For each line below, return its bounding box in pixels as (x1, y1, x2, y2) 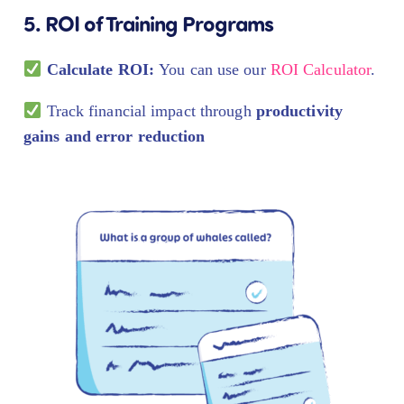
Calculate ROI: (46, 60, 160, 79)
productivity (255, 102, 343, 121)
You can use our (159, 60, 271, 79)
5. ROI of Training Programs (23, 8, 273, 38)
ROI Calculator (270, 60, 372, 79)
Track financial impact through (41, 102, 256, 121)
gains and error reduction (23, 127, 206, 146)
